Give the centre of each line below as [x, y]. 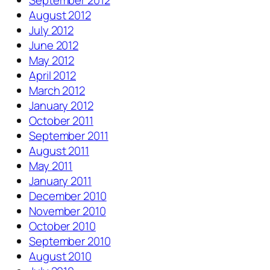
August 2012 [60, 15]
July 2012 [52, 30]
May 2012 [52, 61]
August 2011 [59, 151]
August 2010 [60, 256]
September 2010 [70, 241]
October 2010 [62, 226]
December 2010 [68, 196]
